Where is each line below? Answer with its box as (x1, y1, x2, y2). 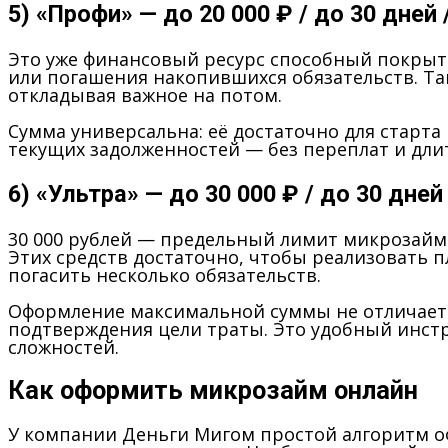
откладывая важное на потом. (8, 83, 282, 108)
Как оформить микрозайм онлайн (8, 375, 418, 405)
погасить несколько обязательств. (8, 262, 321, 287)
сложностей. (8, 334, 119, 359)
